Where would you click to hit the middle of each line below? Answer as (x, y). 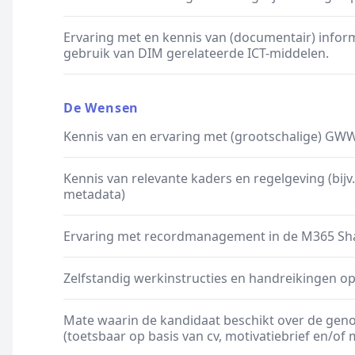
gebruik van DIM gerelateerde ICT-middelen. (196, 53)
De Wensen (101, 108)
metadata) (94, 194)
